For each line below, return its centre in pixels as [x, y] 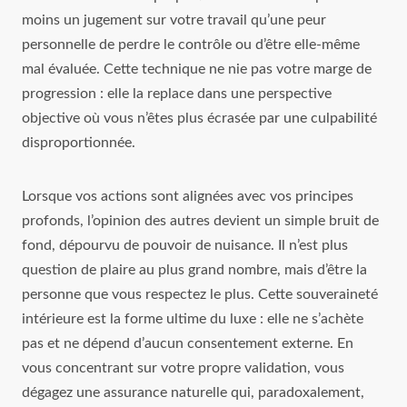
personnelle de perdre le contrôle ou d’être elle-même [191, 44]
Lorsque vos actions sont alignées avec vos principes [188, 196]
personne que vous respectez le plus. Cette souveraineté [200, 294]
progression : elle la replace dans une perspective [177, 93]
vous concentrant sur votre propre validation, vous [183, 367]
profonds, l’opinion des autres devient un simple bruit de [200, 220]
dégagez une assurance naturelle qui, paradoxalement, [193, 392]
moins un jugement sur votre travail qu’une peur [174, 20]
